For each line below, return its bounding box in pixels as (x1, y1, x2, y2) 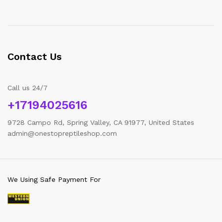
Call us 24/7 (7, 84, 48, 92)
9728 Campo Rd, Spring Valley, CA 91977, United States (7, 118, 194, 126)
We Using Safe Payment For (7, 175, 101, 183)
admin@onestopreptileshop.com (7, 129, 117, 137)
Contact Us (7, 51, 61, 62)
